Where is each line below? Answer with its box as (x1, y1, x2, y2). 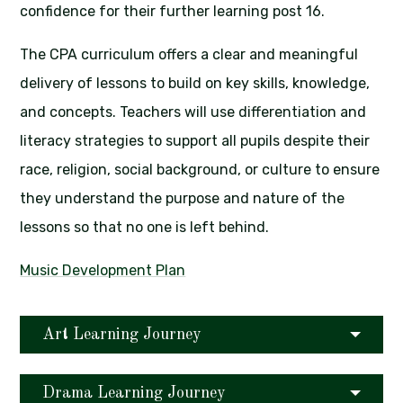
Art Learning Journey (42, 327, 202, 344)
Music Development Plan (20, 262, 186, 280)
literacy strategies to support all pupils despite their (20, 132, 371, 150)
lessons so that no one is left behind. (20, 219, 270, 237)
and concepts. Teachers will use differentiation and (20, 103, 367, 121)
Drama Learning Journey (42, 384, 227, 401)
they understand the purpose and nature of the (20, 190, 345, 208)
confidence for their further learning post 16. (20, 3, 326, 21)
